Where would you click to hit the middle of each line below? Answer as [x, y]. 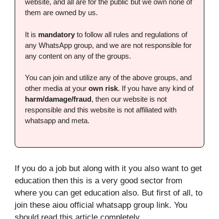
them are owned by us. [61, 12]
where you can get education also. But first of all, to [109, 193]
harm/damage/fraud [58, 99]
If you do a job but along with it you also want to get [108, 168]
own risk [103, 88]
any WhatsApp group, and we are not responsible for [108, 45]
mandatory [56, 34]
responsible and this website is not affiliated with [101, 110]
